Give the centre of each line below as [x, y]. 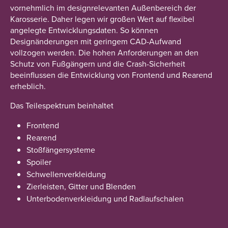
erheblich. [28, 86]
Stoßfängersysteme [61, 150]
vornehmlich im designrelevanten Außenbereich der [103, 8]
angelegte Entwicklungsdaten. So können [84, 30]
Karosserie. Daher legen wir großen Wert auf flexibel [102, 19]
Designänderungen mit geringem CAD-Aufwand [96, 41]
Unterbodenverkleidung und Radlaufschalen [105, 198]
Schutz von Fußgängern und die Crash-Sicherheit [98, 64]
